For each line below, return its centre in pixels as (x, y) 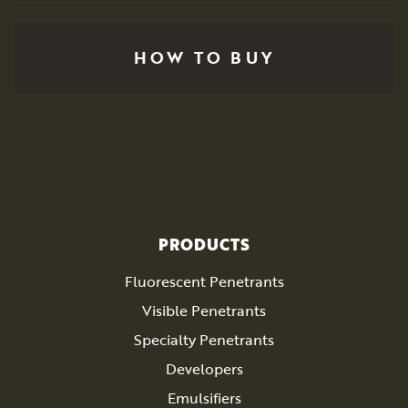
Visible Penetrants (204, 311)
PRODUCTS (204, 245)
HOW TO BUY (204, 57)
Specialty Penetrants (204, 340)
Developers (204, 369)
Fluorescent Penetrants (204, 281)
